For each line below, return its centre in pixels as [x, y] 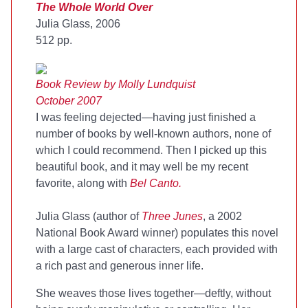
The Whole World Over [94, 7]
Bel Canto [154, 183]
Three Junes [172, 216]
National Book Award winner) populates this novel [157, 233]
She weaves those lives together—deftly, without [153, 293]
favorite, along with [83, 183]
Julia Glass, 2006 [78, 24]
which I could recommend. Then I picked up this [151, 150]
